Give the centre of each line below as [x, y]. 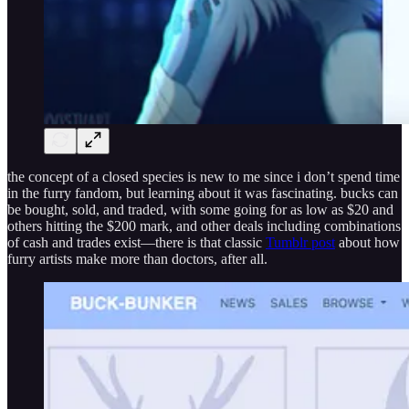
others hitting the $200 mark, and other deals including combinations [204, 226]
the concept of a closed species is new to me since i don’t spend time [204, 177]
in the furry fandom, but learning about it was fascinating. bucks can [203, 194]
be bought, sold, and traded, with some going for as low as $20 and [200, 210]
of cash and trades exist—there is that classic [136, 243]
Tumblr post [300, 243]
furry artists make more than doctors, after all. [137, 259]
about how [367, 243]
